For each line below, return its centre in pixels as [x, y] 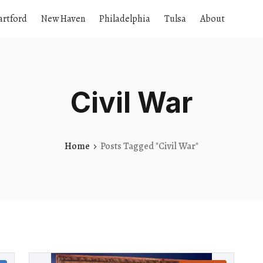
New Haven [63, 19]
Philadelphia [125, 19]
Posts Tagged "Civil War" [149, 146]
